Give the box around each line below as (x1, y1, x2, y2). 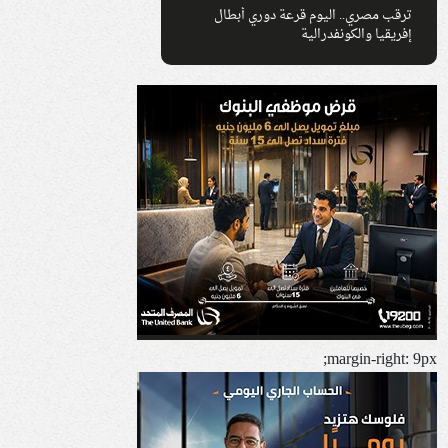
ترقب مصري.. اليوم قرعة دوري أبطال (214, 4, 413, 29)
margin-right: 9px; (327, 345, 438, 376)
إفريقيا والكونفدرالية (301, 23, 413, 48)
